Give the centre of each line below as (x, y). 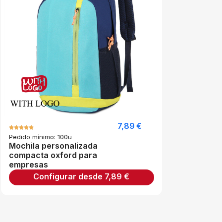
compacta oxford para (53, 155)
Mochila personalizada (53, 146)
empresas (28, 165)
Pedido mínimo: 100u (40, 137)
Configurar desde (69, 177)
